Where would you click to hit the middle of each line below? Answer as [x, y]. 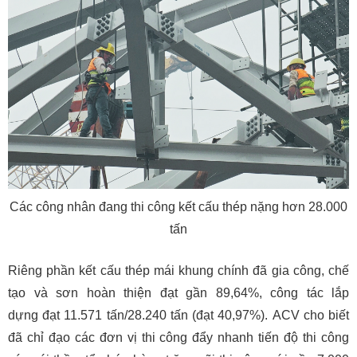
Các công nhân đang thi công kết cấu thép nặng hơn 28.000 [178, 207]
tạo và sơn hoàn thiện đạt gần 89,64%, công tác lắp [178, 293]
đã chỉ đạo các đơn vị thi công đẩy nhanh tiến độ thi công [178, 337]
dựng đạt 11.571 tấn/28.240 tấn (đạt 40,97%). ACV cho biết [178, 315]
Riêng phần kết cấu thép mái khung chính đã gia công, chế [178, 271]
